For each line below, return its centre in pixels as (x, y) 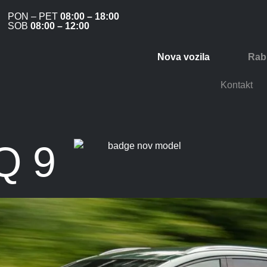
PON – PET (34, 16)
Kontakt (236, 85)
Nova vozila (184, 57)
